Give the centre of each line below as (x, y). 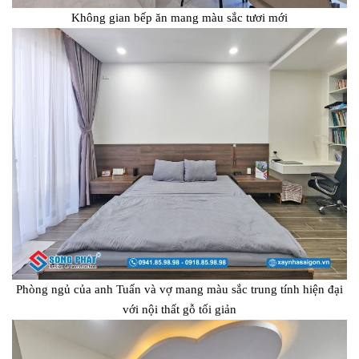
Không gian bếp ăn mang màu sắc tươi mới (179, 18)
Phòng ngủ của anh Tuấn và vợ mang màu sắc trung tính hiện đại (179, 289)
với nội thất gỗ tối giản (179, 309)
